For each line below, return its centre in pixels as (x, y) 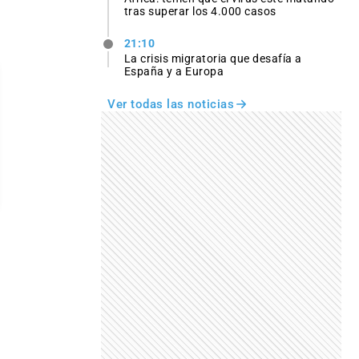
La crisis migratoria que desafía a (213, 59)
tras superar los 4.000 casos (200, 12)
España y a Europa (174, 72)
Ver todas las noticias (171, 105)
